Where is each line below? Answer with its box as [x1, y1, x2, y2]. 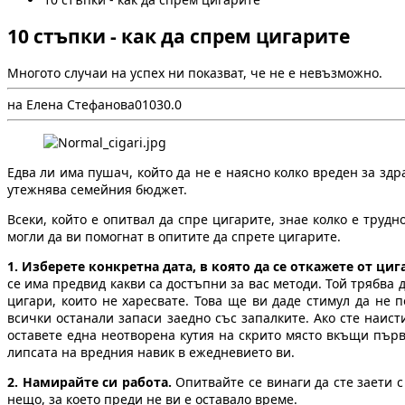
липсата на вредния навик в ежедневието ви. [7, 344, 295, 362]
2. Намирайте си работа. [7, 373, 172, 391]
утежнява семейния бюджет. [7, 181, 187, 199]
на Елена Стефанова [7, 96, 135, 114]
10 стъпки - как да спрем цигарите [7, 23, 350, 49]
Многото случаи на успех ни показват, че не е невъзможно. [7, 64, 382, 82]
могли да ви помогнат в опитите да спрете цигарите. [7, 228, 341, 246]
